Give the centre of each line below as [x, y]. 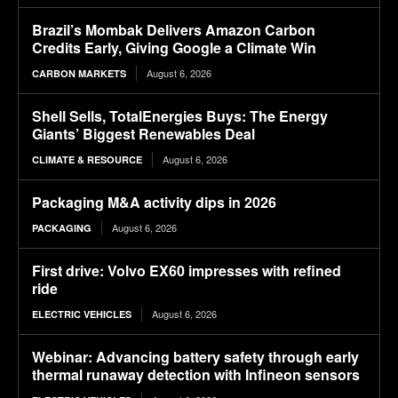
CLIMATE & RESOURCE [87, 160]
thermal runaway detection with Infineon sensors [196, 375]
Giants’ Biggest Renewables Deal [143, 134]
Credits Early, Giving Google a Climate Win [174, 48]
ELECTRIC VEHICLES [82, 314]
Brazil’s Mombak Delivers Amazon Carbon [174, 30]
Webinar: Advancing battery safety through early [195, 357]
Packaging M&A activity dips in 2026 [154, 203]
